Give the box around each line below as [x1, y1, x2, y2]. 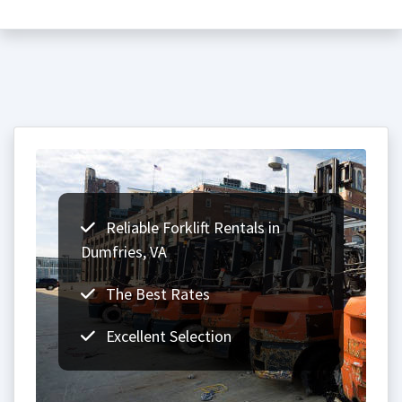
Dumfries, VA [81, 241, 167, 262]
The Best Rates [102, 284, 210, 304]
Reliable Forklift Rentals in [102, 217, 280, 238]
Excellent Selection [102, 326, 232, 346]
